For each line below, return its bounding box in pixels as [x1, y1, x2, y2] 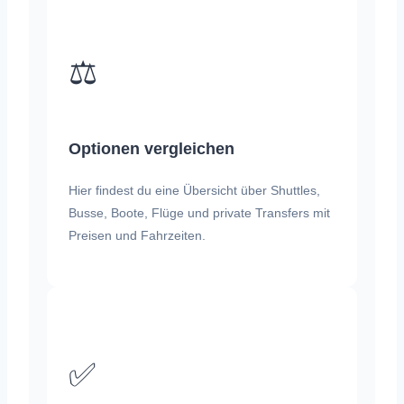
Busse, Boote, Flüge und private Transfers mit [69, 205, 330, 220]
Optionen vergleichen [69, 139, 234, 158]
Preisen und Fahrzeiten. [69, 227, 206, 243]
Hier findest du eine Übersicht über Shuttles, [69, 182, 320, 197]
